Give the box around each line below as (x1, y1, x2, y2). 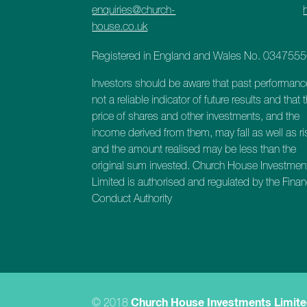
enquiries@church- (92, 4, 176, 16)
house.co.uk (92, 21, 148, 32)
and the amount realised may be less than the (92, 143, 297, 155)
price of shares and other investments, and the (92, 110, 300, 122)
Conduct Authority (92, 193, 173, 204)
